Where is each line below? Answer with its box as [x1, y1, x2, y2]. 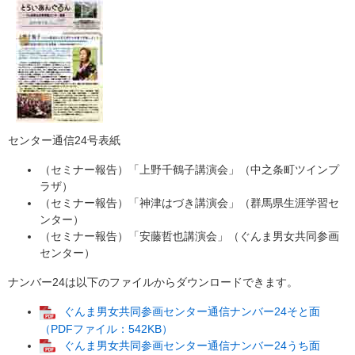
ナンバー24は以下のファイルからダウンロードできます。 [8, 276, 298, 289]
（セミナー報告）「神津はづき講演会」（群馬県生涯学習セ [40, 197, 339, 210]
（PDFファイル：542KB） [40, 322, 173, 335]
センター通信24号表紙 [8, 134, 120, 147]
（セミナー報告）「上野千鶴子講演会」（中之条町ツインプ [40, 163, 339, 177]
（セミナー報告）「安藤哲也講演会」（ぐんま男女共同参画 [40, 230, 339, 243]
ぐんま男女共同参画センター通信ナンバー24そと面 [63, 305, 320, 319]
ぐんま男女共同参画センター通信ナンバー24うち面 [63, 338, 320, 352]
